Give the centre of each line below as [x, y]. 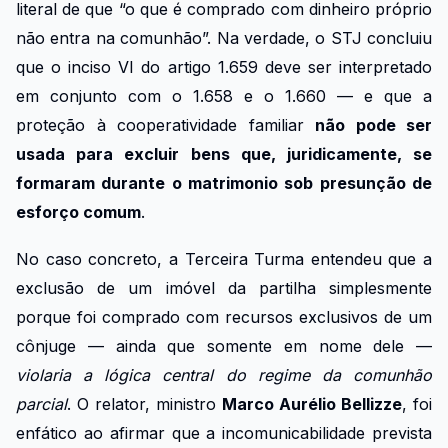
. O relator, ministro [144, 403]
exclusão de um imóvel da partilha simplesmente [224, 287]
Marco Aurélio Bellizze [312, 403]
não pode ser [373, 125]
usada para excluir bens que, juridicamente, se [224, 154]
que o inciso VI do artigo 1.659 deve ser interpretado [224, 67]
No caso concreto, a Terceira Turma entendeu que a [224, 258]
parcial [41, 403]
